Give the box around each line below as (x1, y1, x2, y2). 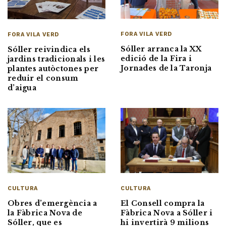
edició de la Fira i (121, 54, 192, 64)
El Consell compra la (121, 199, 205, 208)
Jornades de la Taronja (121, 64, 212, 73)
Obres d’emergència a (8, 199, 97, 208)
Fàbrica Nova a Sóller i (121, 208, 213, 218)
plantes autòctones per (8, 64, 99, 73)
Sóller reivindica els (8, 44, 90, 54)
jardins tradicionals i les (8, 54, 105, 64)
